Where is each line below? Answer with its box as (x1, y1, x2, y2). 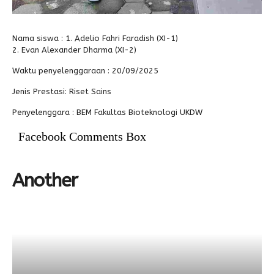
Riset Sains (69, 86, 111, 96)
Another (12, 169, 78, 191)
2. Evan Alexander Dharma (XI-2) (12, 45, 136, 54)
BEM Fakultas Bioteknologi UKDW (76, 107, 202, 117)
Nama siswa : (12, 33, 65, 43)
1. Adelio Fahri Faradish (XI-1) (65, 33, 178, 43)
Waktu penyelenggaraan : (12, 65, 112, 75)
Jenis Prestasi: (12, 86, 69, 96)
